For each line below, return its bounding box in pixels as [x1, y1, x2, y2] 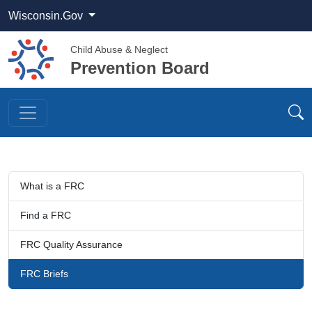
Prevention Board [70, 58, 210, 78]
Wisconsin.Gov [8, 10, 86, 22]
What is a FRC [20, 180, 84, 192]
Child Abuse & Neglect [70, 44, 168, 56]
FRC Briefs [20, 268, 68, 280]
